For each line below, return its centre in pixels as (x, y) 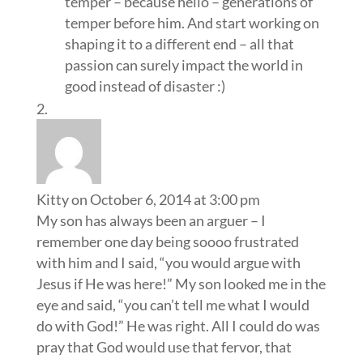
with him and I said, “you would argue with (168, 262)
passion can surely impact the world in (184, 64)
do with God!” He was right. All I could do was (178, 325)
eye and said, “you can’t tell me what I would (173, 304)
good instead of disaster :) (145, 85)
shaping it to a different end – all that (179, 43)
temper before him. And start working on (192, 22)
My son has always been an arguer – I (151, 220)
